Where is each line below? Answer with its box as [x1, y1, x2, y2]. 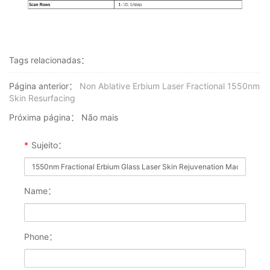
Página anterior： [9, 81, 77, 92]
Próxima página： [9, 112, 79, 123]
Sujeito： [31, 140, 66, 151]
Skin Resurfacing [9, 93, 75, 104]
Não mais [79, 112, 118, 123]
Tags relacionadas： [9, 55, 89, 66]
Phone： [24, 231, 57, 242]
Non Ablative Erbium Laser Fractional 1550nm [80, 81, 260, 92]
